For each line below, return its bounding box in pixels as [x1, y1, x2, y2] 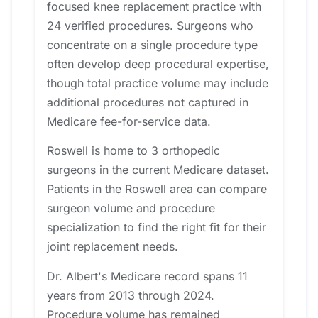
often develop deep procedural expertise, [47, 56, 269, 71]
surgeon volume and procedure [47, 201, 215, 216]
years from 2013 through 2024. [47, 287, 214, 302]
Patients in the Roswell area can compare [47, 182, 267, 197]
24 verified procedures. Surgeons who [47, 18, 253, 33]
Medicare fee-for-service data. [47, 114, 211, 128]
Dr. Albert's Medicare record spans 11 [47, 268, 248, 283]
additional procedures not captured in [47, 94, 248, 109]
